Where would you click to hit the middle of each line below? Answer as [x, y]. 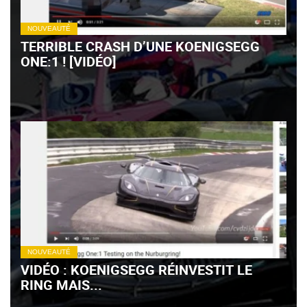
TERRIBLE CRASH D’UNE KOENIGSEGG [140, 46]
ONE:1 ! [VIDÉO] [69, 61]
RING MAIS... [61, 285]
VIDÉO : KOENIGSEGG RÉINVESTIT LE [136, 270]
